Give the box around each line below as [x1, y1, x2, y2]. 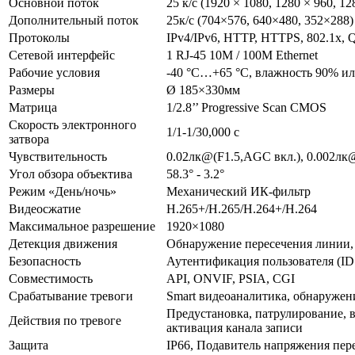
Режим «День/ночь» [9, 184, 116, 198]
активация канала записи [166, 320, 303, 334]
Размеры [9, 82, 55, 97]
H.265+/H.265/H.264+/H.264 [166, 201, 317, 216]
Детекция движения [9, 236, 117, 250]
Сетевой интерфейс [9, 48, 115, 62]
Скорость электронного [9, 117, 136, 132]
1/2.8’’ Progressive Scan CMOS [166, 100, 326, 114]
